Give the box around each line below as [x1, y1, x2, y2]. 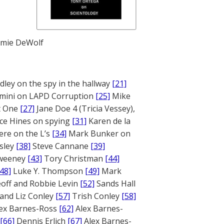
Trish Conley [70, 190, 121, 201]
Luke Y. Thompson [11, 165, 85, 176]
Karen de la [86, 115, 130, 126]
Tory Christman [42, 153, 105, 164]
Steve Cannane [30, 140, 90, 151]
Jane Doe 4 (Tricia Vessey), [34, 103, 135, 114]
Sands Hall [94, 178, 135, 189]
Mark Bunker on [66, 128, 130, 139]
